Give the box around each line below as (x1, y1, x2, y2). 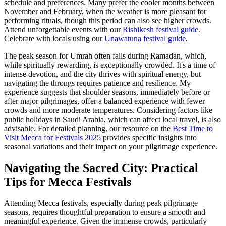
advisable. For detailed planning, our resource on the (4, 124, 173, 133)
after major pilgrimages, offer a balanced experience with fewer (4, 96, 205, 105)
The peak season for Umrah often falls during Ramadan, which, (4, 51, 206, 60)
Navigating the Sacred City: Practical (4, 161, 198, 175)
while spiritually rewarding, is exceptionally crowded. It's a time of (4, 60, 215, 69)
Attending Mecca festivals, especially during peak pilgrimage (4, 198, 198, 207)
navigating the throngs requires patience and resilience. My (4, 78, 191, 87)
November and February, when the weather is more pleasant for (4, 7, 206, 16)
